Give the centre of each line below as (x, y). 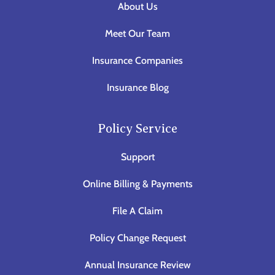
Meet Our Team (137, 33)
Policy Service (137, 128)
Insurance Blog (137, 87)
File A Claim (137, 211)
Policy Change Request (137, 238)
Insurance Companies (137, 60)
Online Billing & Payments (137, 184)
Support (137, 157)
